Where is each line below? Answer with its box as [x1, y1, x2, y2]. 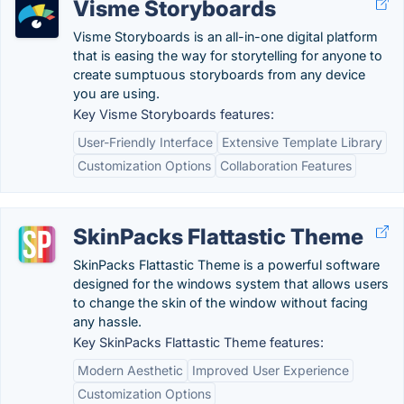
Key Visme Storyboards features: [73, 106, 274, 122]
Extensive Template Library [222, 134, 382, 150]
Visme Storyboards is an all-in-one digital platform [73, 29, 378, 44]
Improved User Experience [192, 363, 349, 378]
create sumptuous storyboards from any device [73, 67, 365, 82]
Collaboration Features [220, 158, 352, 173]
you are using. [73, 86, 160, 101]
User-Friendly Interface [78, 134, 213, 150]
